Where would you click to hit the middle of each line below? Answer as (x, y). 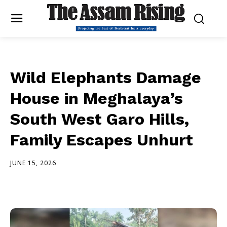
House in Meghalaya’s (97, 98)
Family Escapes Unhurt (102, 140)
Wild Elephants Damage (106, 77)
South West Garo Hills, (100, 119)
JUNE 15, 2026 (33, 163)
